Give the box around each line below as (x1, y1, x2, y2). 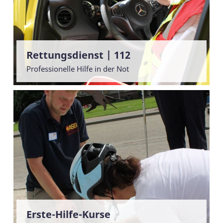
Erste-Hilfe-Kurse (26, 208, 111, 222)
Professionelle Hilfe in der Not (26, 64, 129, 74)
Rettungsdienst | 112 (26, 48, 130, 62)
